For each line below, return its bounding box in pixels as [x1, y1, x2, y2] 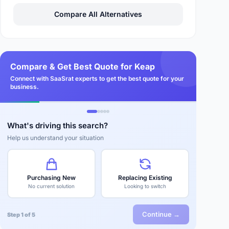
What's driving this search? [7, 121, 108, 130]
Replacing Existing [118, 174, 172, 181]
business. [10, 83, 39, 90]
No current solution [28, 183, 75, 189]
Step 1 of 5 [7, 211, 35, 218]
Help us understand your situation [7, 134, 104, 142]
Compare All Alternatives [54, 10, 142, 18]
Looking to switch [124, 183, 166, 189]
